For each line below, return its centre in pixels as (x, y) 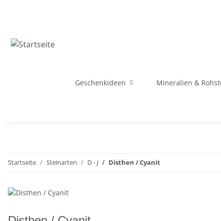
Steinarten (62, 162)
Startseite (22, 162)
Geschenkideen (100, 83)
